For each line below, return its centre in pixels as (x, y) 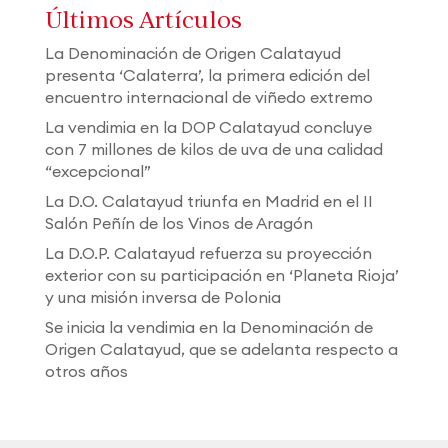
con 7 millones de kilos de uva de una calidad (213, 149)
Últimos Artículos (143, 19)
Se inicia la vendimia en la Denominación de (208, 327)
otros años (86, 371)
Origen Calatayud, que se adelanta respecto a (221, 349)
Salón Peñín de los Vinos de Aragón (178, 223)
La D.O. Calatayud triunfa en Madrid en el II (208, 201)
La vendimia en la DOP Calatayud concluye (208, 127)
